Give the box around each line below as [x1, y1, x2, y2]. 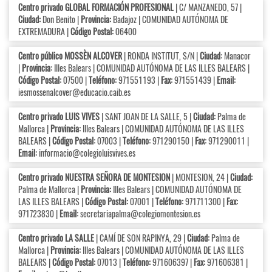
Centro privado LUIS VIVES [18, 110, 100, 123]
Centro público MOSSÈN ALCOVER [18, 49, 122, 63]
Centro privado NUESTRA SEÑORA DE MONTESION [18, 171, 170, 184]
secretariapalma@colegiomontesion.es [80, 207, 200, 220]
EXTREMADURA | [18, 25, 70, 38]
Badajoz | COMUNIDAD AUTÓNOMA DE [111, 13, 228, 26]
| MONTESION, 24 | [170, 171, 230, 184]
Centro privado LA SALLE [18, 231, 94, 245]
